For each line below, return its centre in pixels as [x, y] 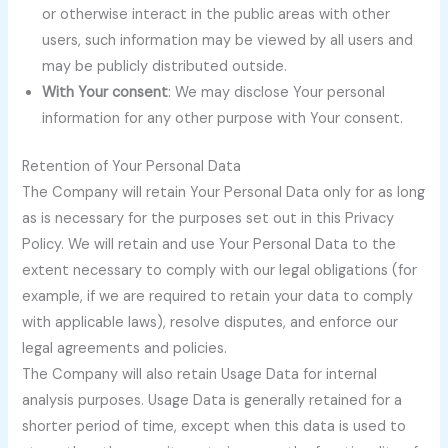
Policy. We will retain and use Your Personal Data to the [209, 244]
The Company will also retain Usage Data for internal [200, 374]
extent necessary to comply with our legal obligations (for [220, 270]
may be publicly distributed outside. [165, 66]
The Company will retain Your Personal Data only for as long [224, 192]
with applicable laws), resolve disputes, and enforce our [210, 322]
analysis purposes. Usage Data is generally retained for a [212, 400]
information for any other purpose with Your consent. [223, 118]
